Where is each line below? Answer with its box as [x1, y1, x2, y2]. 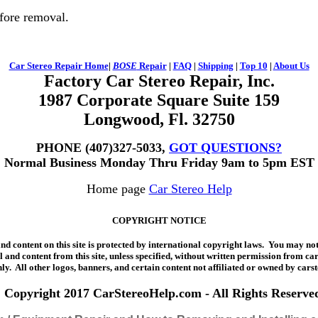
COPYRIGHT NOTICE [111, 215, 207, 226]
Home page [86, 182, 146, 196]
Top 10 [239, 60, 268, 71]
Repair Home [52, 60, 109, 71]
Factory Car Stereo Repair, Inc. [43, 72, 275, 90]
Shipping [197, 60, 234, 71]
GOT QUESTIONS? [169, 141, 282, 155]
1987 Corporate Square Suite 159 [38, 91, 280, 109]
